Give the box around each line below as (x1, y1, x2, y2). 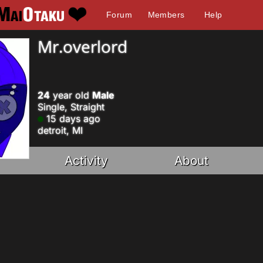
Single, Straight (38, 101, 104, 113)
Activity (65, 153, 109, 168)
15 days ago (43, 113, 100, 124)
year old (50, 89, 92, 101)
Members (147, 10, 185, 19)
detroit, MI (38, 124, 83, 136)
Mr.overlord (38, 35, 127, 58)
